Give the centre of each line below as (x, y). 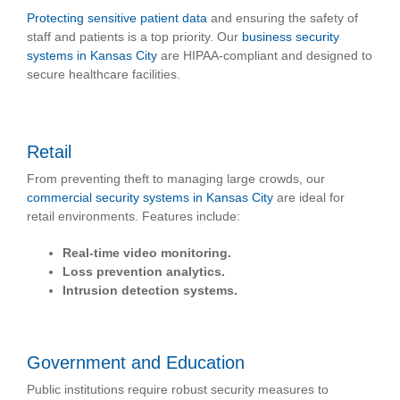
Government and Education (136, 363)
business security (291, 37)
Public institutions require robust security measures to (178, 390)
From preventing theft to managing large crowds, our (176, 179)
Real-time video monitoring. (147, 253)
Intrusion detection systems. (150, 291)
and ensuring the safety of (283, 18)
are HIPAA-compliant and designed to (265, 56)
